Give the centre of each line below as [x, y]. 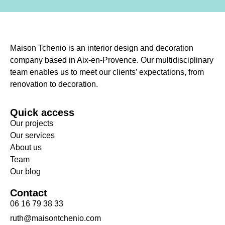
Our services [32, 136]
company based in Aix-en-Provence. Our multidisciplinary [112, 60]
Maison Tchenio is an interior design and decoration [102, 48]
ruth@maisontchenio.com [55, 218]
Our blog [25, 172]
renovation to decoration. [54, 84]
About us [26, 148]
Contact [29, 193]
